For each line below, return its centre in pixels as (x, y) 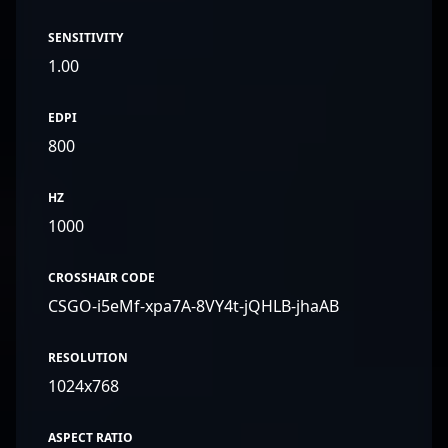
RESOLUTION (88, 357)
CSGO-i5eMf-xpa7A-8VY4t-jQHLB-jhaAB (193, 306)
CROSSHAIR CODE (101, 277)
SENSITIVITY (85, 37)
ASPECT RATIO (90, 437)
